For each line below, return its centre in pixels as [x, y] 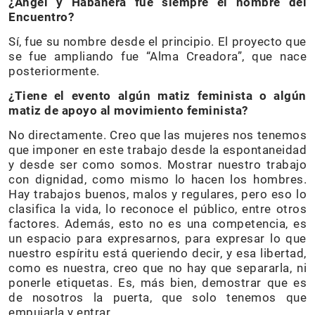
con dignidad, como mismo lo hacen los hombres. [157, 180]
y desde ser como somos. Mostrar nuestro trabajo [157, 165]
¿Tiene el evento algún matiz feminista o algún [157, 96]
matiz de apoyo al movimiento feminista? [128, 111]
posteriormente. [54, 71]
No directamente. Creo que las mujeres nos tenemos [157, 135]
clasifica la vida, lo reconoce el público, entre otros [157, 209]
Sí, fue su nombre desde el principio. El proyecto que [157, 42]
